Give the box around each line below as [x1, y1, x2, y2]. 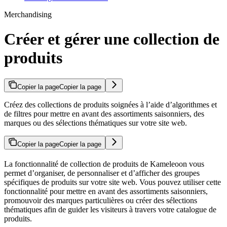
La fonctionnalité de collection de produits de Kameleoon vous [4, 159, 204, 168]
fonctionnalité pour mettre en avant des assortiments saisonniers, [4, 186, 208, 196]
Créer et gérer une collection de [4, 30, 219, 49]
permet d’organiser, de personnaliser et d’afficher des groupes [4, 168, 200, 177]
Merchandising [4, 10, 52, 19]
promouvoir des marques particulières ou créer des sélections [4, 196, 197, 205]
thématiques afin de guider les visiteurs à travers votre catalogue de [4, 205, 216, 214]
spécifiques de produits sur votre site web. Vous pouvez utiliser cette [4, 177, 221, 186]
